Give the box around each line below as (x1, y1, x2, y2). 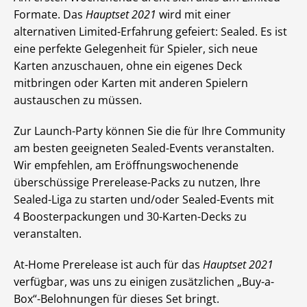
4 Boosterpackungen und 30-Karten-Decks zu (14, 209, 247, 225)
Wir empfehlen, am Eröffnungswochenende (14, 158, 238, 173)
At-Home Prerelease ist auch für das (14, 257, 203, 273)
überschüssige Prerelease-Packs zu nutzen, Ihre (14, 175, 260, 191)
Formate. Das (14, 7, 86, 23)
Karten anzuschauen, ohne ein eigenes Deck (14, 58, 242, 74)
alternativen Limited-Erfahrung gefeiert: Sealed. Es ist (14, 24, 287, 40)
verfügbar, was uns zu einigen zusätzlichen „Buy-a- (14, 274, 274, 290)
